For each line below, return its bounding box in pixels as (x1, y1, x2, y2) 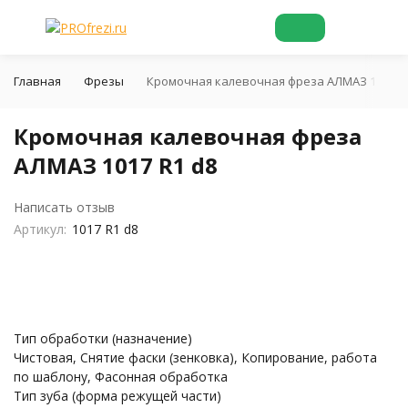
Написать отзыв (14, 199, 115, 216)
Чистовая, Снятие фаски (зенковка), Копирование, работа (14, 349, 377, 366)
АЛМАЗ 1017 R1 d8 (14, 150, 218, 180)
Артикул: (14, 220, 66, 238)
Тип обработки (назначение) (14, 330, 192, 347)
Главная (14, 73, 61, 89)
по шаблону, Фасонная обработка (14, 368, 228, 385)
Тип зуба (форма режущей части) (14, 387, 221, 404)
